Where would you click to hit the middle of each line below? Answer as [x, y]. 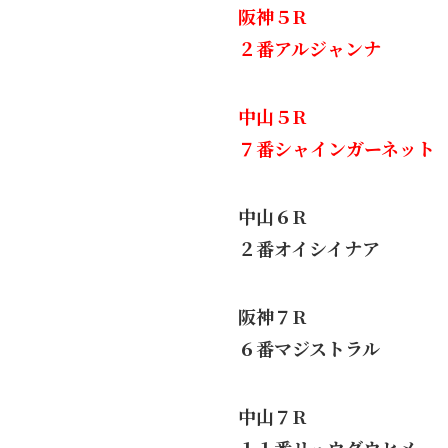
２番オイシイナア [309, 248]
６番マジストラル [309, 348]
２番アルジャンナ [309, 48]
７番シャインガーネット [336, 148]
